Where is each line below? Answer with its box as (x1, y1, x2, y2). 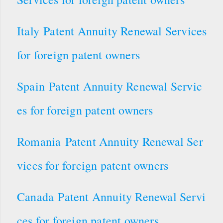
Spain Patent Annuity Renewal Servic (17, 78, 203, 94)
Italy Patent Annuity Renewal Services (17, 22, 207, 39)
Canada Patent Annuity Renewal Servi (17, 188, 206, 205)
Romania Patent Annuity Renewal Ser (17, 133, 203, 149)
